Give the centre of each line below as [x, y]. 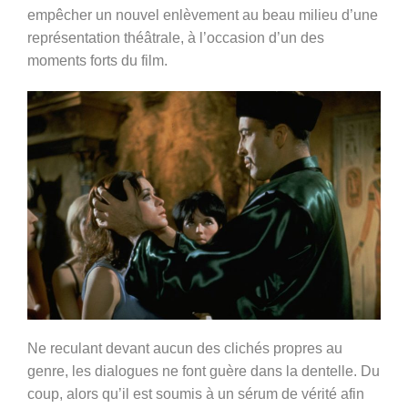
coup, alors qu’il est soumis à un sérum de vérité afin [196, 393]
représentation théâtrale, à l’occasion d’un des [176, 38]
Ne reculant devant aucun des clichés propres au [185, 348]
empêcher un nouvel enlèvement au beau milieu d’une [203, 15]
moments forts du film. [97, 61]
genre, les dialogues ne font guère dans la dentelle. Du [204, 371]
